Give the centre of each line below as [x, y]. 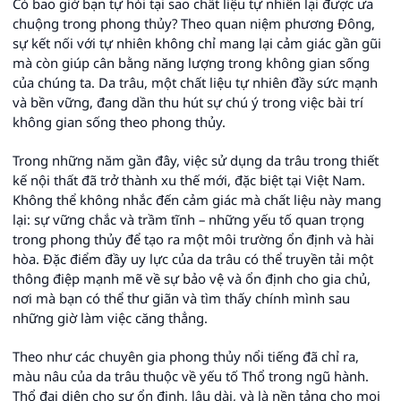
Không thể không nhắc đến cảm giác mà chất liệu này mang [197, 200]
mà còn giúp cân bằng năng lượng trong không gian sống [191, 63]
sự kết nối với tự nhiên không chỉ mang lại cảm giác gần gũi [197, 43]
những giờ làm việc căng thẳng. [110, 318]
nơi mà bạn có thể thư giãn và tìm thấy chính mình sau [181, 298]
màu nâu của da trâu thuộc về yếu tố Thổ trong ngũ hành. [191, 376]
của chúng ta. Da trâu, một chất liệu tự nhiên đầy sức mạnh [195, 82]
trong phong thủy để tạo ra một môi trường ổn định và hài [193, 239]
